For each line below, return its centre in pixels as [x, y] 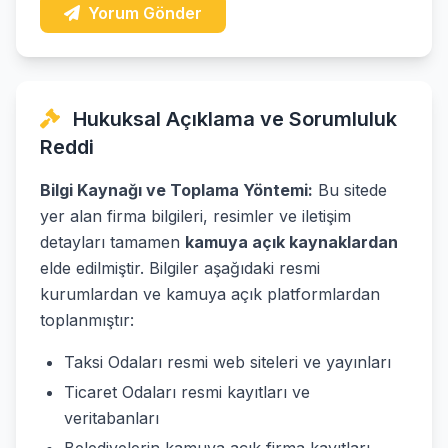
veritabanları [111, 418]
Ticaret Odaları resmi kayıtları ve [187, 392]
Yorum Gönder [145, 13]
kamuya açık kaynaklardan [291, 242]
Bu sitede [350, 190]
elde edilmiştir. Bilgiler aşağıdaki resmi [180, 268]
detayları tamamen [112, 242]
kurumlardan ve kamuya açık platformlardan [210, 294]
